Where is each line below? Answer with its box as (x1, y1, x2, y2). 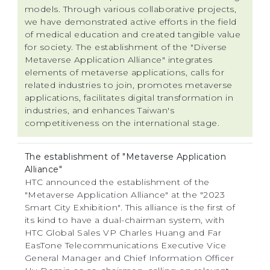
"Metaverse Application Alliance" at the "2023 (24, 189, 225, 200)
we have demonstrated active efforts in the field (24, 16, 237, 27)
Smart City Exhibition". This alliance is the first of (24, 201, 236, 213)
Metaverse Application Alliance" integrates (24, 54, 213, 65)
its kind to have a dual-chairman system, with (24, 214, 225, 225)
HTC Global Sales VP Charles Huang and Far (24, 227, 222, 238)
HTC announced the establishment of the (24, 176, 210, 187)
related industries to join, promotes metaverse (24, 79, 233, 90)
